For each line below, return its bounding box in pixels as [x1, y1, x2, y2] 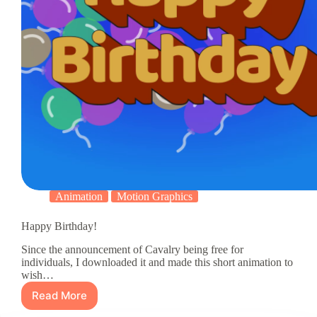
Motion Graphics [117, 190, 192, 202]
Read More [32, 289, 87, 303]
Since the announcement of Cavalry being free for [21, 243, 243, 255]
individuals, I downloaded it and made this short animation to [21, 255, 293, 268]
